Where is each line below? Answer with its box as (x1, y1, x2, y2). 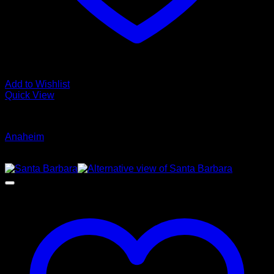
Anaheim (5, 131, 44, 142)
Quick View (5, 90, 54, 100)
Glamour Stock (5, 111, 69, 121)
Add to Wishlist (5, 79, 70, 89)
